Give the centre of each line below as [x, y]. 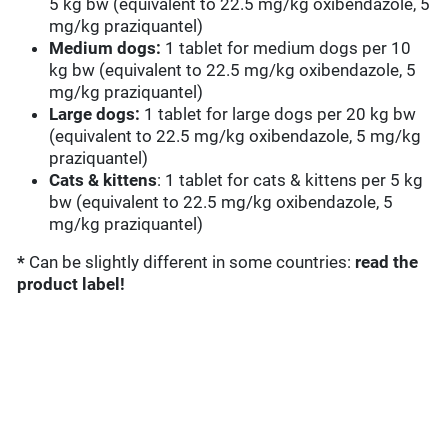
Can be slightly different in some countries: [192, 262]
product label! [71, 284]
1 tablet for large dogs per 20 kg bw [278, 114]
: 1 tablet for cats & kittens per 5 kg [290, 180]
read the [387, 262]
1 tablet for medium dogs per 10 [286, 48]
